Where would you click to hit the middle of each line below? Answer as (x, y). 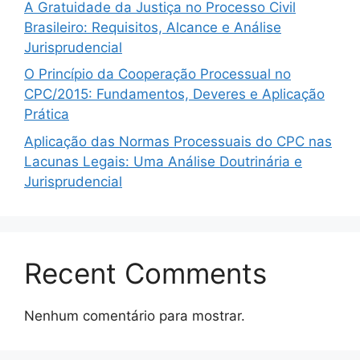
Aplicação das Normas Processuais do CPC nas (178, 141)
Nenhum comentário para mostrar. (135, 315)
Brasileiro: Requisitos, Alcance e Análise (153, 27)
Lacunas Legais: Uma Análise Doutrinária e (163, 161)
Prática (47, 114)
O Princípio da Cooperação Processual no (157, 74)
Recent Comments (145, 273)
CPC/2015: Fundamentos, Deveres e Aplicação (174, 94)
